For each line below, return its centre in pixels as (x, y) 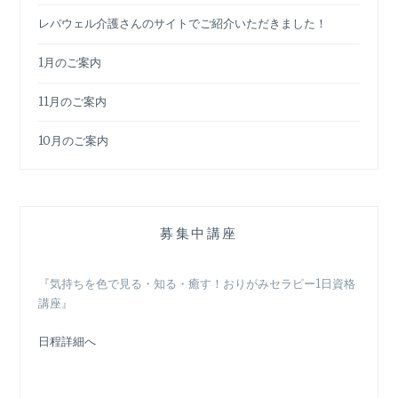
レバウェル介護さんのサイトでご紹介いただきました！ (183, 24)
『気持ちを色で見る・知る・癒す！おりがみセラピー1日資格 (197, 284)
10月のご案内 (74, 140)
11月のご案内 (73, 101)
